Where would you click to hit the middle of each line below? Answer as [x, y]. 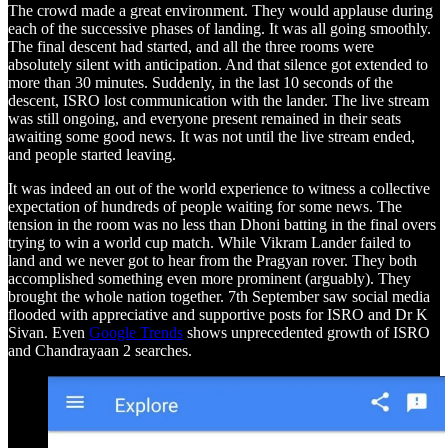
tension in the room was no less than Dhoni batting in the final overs [222, 225]
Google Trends [136, 333]
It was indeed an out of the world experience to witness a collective [219, 189]
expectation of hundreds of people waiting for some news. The [205, 207]
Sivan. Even [48, 333]
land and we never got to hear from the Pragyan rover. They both [212, 261]
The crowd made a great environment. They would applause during [220, 11]
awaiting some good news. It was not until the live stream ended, [211, 137]
